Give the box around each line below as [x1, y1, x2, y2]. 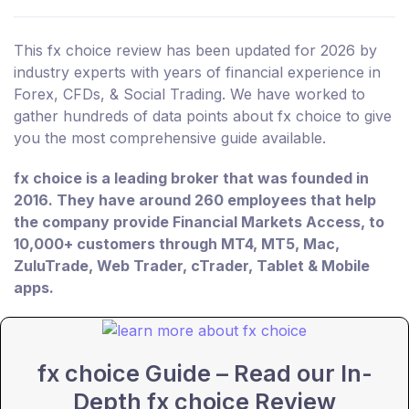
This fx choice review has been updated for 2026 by [14, 41, 377, 60]
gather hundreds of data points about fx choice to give [14, 107, 392, 126]
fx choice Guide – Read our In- [37, 359, 372, 387]
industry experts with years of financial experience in [14, 63, 381, 82]
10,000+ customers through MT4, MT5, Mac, [14, 235, 340, 254]
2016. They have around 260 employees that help [14, 191, 376, 210]
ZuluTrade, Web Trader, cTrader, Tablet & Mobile [14, 257, 370, 276]
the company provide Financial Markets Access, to [14, 213, 384, 232]
